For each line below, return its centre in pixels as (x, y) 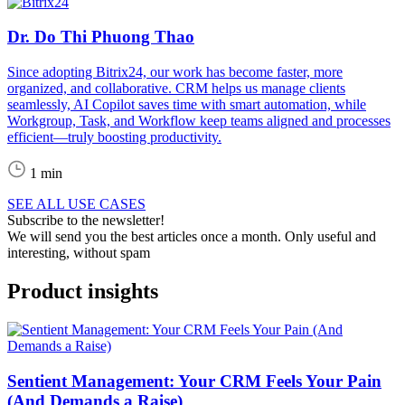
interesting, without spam (79, 253)
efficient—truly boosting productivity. (114, 137)
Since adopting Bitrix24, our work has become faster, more (175, 72)
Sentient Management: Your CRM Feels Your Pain (194, 381)
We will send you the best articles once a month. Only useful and (192, 237)
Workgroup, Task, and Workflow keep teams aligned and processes (199, 121)
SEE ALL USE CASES (76, 204)
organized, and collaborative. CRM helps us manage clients (176, 89)
